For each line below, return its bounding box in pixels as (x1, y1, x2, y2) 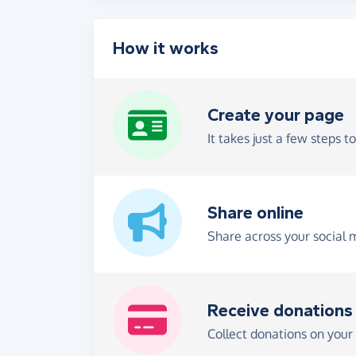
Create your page (207, 105, 344, 126)
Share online (207, 202, 304, 223)
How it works (113, 37, 219, 59)
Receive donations (207, 300, 353, 321)
